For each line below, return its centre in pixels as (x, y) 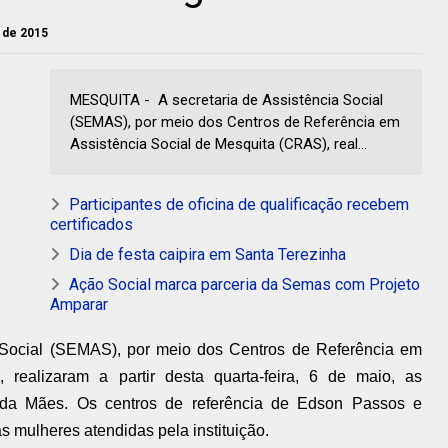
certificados (91, 225)
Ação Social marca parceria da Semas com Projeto (244, 285)
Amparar (79, 305)
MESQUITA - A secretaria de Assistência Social (226, 100)
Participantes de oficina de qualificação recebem (239, 205)
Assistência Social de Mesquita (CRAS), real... (218, 144)
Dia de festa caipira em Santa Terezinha (207, 255)
